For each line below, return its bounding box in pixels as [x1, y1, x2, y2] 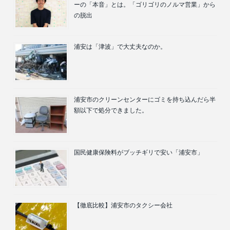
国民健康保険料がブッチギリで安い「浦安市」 [74, 148, 203, 156]
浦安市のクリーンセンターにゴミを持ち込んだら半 [74, 95, 216, 103]
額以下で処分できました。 [74, 106, 148, 114]
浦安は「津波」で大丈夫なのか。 [74, 43, 166, 50]
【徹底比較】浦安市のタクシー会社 [74, 201, 172, 209]
